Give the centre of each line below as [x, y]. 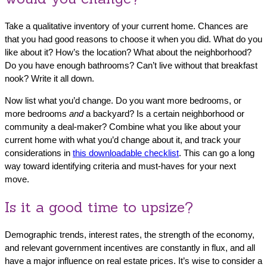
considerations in [39, 153]
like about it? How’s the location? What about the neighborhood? [128, 52]
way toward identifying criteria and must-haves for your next [120, 166]
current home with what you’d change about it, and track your [123, 139]
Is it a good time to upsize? [99, 207]
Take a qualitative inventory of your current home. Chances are [126, 26]
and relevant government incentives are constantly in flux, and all [130, 247]
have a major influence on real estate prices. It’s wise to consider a [133, 260]
